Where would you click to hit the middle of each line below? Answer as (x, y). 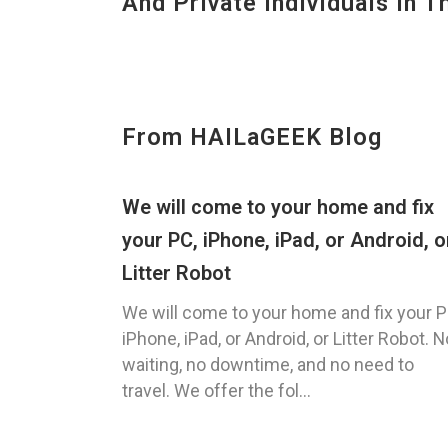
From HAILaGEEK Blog (252, 137)
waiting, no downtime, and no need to (268, 365)
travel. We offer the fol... (216, 391)
